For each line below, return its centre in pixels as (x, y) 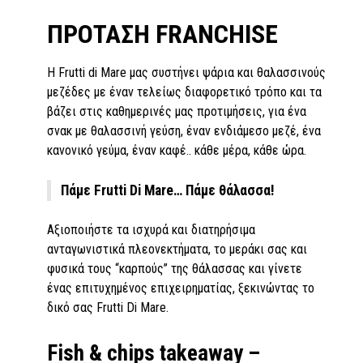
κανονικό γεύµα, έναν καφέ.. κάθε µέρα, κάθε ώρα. (177, 150)
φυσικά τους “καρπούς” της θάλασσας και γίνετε (175, 268)
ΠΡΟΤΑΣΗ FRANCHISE (162, 34)
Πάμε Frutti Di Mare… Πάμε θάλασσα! (168, 190)
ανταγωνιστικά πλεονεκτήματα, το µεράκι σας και (177, 249)
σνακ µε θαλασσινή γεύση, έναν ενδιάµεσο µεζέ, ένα (184, 130)
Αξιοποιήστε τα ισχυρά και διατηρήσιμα (151, 229)
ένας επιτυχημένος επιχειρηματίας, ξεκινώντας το (181, 288)
